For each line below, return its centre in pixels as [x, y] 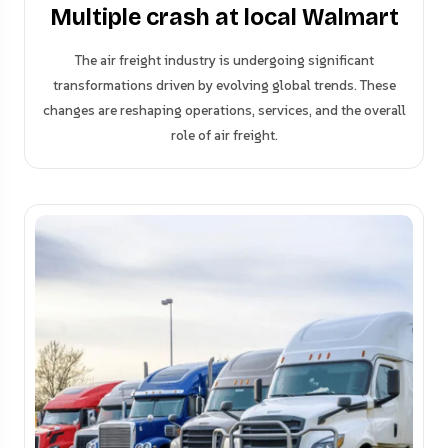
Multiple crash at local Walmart [224, 17]
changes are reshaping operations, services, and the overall [224, 109]
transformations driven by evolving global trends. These [224, 84]
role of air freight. [224, 134]
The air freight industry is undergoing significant [224, 59]
